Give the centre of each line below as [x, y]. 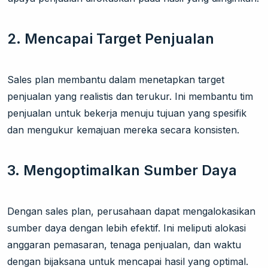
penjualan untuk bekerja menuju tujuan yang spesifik [127, 113]
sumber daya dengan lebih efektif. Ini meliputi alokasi [127, 228]
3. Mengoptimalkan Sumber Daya [122, 170]
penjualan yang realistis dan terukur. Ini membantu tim [130, 97]
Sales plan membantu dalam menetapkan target [116, 80]
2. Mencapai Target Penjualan [111, 39]
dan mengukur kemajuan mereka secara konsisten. [123, 130]
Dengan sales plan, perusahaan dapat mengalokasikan [131, 211]
